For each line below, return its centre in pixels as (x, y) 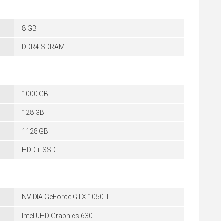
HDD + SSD (39, 150)
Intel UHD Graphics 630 (57, 216)
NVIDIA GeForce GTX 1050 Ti (66, 197)
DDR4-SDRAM (43, 47)
